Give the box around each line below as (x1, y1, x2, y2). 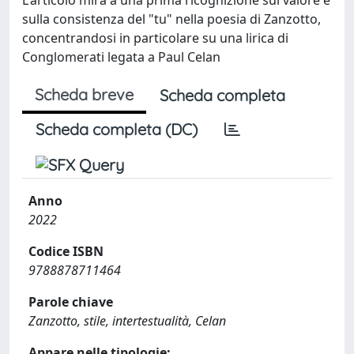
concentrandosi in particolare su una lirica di (22, 28, 288, 47)
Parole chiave (28, 292, 113, 311)
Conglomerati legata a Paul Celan (22, 47, 220, 66)
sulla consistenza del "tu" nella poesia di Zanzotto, (22, 9, 321, 28)
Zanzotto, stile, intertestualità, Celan (28, 311, 226, 330)
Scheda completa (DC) (36, 119, 198, 139)
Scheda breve (35, 84, 134, 104)
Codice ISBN (28, 242, 104, 260)
